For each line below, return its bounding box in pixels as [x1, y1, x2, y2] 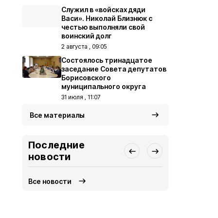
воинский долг [61, 32, 112, 40]
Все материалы [30, 111, 85, 119]
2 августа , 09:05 [61, 43, 107, 50]
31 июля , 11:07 [61, 93, 100, 101]
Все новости [28, 177, 72, 185]
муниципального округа [61, 82, 146, 91]
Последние [28, 139, 85, 151]
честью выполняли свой [61, 23, 145, 31]
